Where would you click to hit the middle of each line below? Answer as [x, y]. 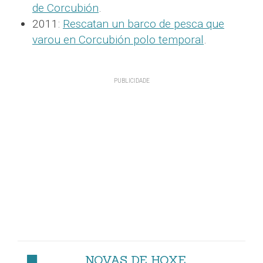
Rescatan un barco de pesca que [144, 24]
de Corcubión [65, 8]
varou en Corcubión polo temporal [118, 40]
